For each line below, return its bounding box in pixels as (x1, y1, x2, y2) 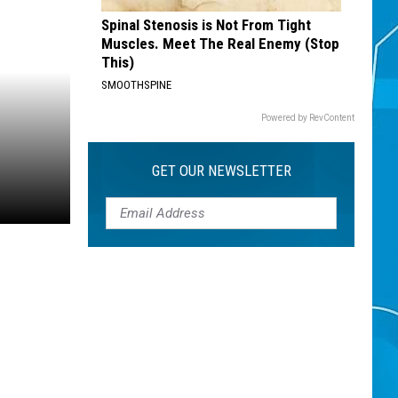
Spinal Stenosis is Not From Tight (101, 16, 311, 34)
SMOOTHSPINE (101, 78, 171, 92)
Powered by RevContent (261, 113, 354, 123)
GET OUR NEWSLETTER (151, 162, 291, 179)
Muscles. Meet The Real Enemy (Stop (101, 35, 339, 52)
